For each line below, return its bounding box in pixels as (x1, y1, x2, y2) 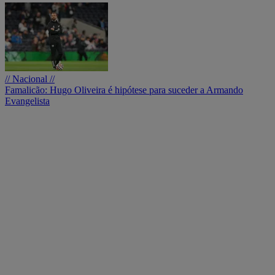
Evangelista (5, 95, 50, 106)
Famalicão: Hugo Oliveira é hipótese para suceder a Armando (5, 84, 243, 95)
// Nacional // (5, 73, 55, 84)
